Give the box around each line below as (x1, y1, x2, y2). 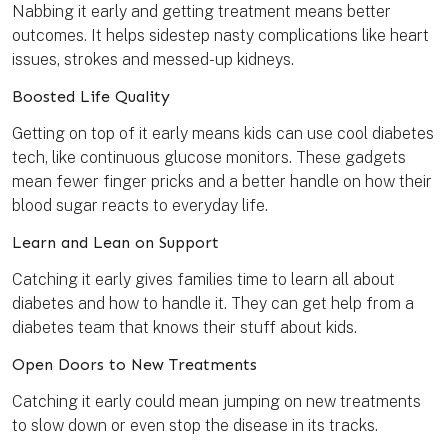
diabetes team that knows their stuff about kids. (12, 318, 357, 338)
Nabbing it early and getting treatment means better (12, 2, 391, 22)
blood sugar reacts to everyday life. (12, 196, 268, 216)
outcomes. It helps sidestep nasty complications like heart (12, 26, 429, 46)
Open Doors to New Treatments (12, 355, 257, 375)
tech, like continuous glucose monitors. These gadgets (12, 148, 406, 168)
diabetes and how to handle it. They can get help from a (12, 294, 414, 314)
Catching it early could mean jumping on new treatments (12, 392, 421, 412)
